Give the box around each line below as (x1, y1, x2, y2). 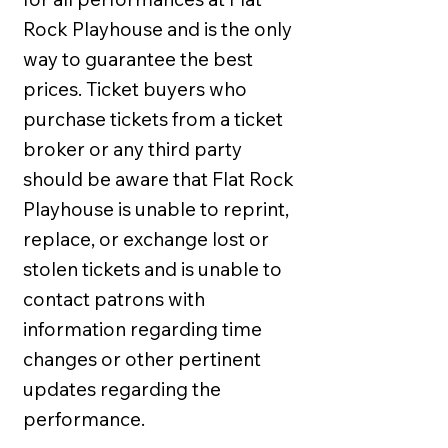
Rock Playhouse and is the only (23, 16, 292, 41)
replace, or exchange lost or (23, 226, 269, 251)
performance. (23, 406, 145, 431)
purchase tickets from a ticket (23, 106, 283, 131)
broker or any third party (23, 136, 242, 161)
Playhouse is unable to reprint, (23, 196, 289, 221)
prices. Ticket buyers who (23, 76, 247, 101)
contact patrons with (23, 286, 205, 311)
